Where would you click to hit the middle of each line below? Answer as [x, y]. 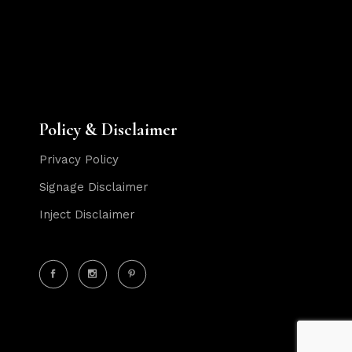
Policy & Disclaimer [109, 129]
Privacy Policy [79, 159]
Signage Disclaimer [94, 187]
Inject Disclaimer [88, 214]
